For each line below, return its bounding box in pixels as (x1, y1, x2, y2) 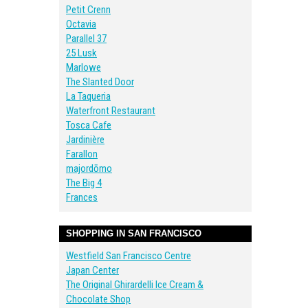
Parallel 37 (66, 32, 107, 45)
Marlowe (66, 61, 101, 74)
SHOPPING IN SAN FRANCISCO (66, 228, 201, 239)
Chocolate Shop (66, 293, 131, 305)
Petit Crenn (66, 3, 111, 16)
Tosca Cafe (66, 119, 111, 131)
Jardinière (66, 133, 104, 146)
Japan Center (66, 264, 119, 276)
